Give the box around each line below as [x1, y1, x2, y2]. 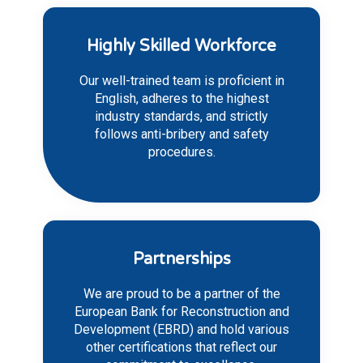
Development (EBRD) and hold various [74, 322, 289, 338]
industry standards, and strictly [95, 109, 268, 125]
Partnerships [132, 250, 231, 270]
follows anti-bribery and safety [94, 126, 269, 143]
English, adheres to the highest [94, 91, 269, 107]
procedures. [147, 144, 216, 160]
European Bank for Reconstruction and [74, 304, 289, 320]
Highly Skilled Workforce [87, 36, 276, 57]
